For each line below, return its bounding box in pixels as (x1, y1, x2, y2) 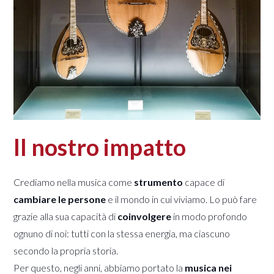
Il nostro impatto (13, 132, 187, 161)
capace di (183, 176, 225, 188)
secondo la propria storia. (13, 244, 119, 256)
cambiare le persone (13, 193, 106, 205)
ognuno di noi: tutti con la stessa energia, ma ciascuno (13, 227, 231, 239)
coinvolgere (117, 210, 172, 222)
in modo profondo (171, 210, 248, 222)
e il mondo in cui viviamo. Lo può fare (106, 193, 257, 205)
